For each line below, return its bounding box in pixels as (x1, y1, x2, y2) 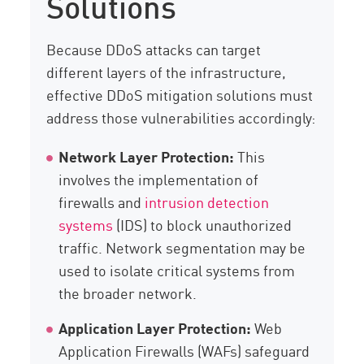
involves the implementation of (58, 168, 259, 190)
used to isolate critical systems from (58, 259, 296, 281)
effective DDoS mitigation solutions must (46, 84, 314, 106)
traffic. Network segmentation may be (58, 236, 306, 258)
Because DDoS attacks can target (46, 38, 262, 60)
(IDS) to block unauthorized (113, 214, 292, 236)
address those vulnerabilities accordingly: (46, 106, 316, 128)
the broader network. (58, 282, 197, 304)
